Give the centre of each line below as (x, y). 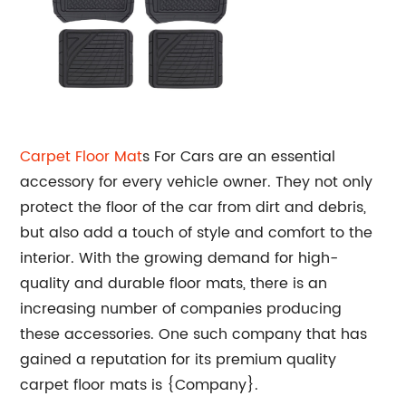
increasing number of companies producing (181, 309)
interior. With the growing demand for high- (179, 258)
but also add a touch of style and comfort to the (197, 233)
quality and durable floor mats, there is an (174, 284)
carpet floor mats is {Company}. (140, 385)
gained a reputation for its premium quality (179, 360)
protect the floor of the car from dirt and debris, (193, 208)
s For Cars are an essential (239, 157)
